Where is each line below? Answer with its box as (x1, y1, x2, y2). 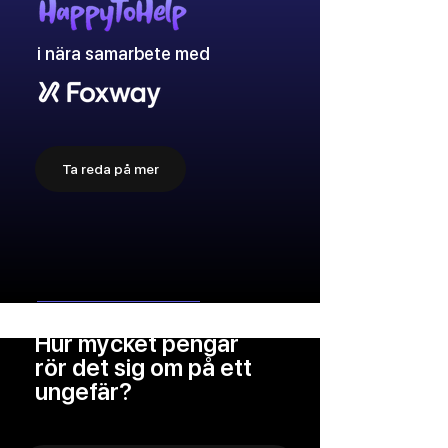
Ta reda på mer (62, 161, 159, 178)
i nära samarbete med (37, 43, 210, 65)
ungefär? (35, 377, 132, 407)
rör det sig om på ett (35, 353, 252, 383)
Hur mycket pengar (35, 329, 239, 359)
